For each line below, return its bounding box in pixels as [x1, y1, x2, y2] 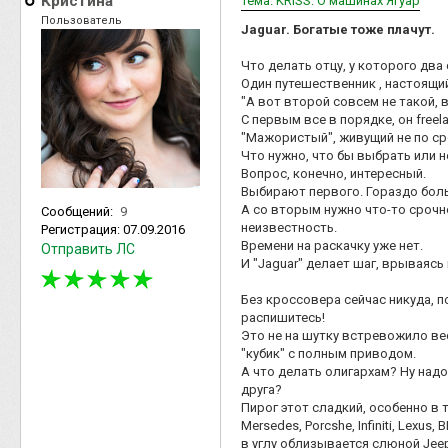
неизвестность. [241, 219, 337, 235]
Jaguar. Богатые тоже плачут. [241, 21, 435, 37]
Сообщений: [41, 203, 116, 219]
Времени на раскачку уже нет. [241, 237, 423, 253]
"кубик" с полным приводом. [241, 345, 416, 361]
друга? [241, 381, 282, 397]
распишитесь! [241, 309, 325, 325]
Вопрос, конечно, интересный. [241, 165, 426, 181]
